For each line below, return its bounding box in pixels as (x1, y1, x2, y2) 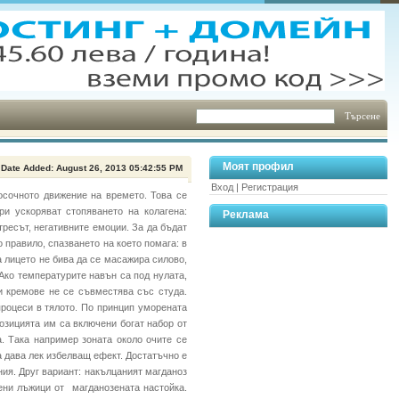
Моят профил (223, 160, 294, 173)
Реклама (223, 208, 269, 221)
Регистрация (241, 182, 298, 192)
